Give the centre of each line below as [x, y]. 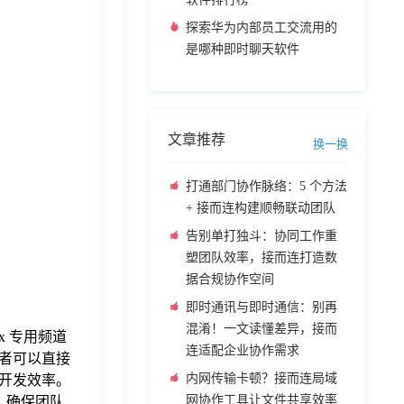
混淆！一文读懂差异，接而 [262, 329]
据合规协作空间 [230, 279]
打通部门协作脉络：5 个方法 [266, 186]
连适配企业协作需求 [243, 350]
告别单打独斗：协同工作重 [262, 236]
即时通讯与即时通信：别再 [262, 307]
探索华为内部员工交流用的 [262, 28]
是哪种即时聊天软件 [243, 49]
